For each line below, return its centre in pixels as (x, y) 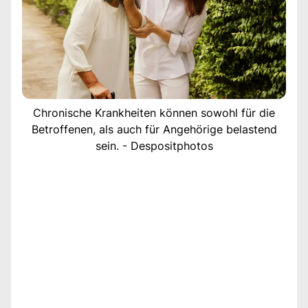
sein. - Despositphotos (154, 145)
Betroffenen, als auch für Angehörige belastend (154, 129)
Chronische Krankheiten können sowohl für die (154, 112)
